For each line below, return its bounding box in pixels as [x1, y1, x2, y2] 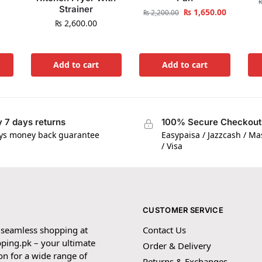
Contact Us [143, 223, 186, 236]
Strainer [59, 3, 94, 15]
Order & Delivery [143, 239, 211, 251]
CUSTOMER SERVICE [143, 205, 223, 215]
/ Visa [161, 140, 182, 151]
